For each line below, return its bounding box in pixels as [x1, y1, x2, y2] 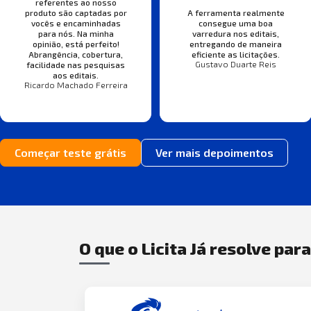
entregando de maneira [190, 38, 283, 49]
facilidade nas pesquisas [26, 59, 126, 69]
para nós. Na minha [37, 28, 114, 38]
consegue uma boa [199, 17, 274, 28]
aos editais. [53, 69, 99, 80]
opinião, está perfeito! [32, 38, 119, 49]
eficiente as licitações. [192, 49, 280, 59]
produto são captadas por [24, 7, 127, 17]
